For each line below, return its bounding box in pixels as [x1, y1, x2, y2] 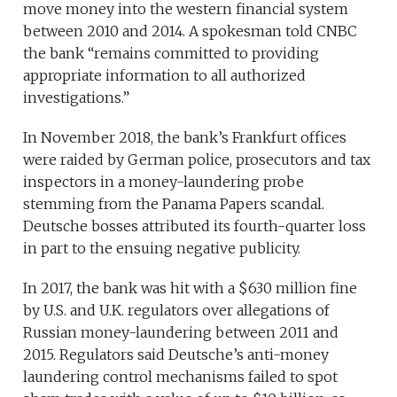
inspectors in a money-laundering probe [23, 173, 305, 191]
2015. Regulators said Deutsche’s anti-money [23, 346, 330, 364]
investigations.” [23, 89, 130, 107]
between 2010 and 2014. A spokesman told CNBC [23, 22, 358, 41]
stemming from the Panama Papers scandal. [23, 195, 325, 214]
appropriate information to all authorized [23, 66, 307, 85]
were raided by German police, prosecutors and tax [23, 151, 371, 169]
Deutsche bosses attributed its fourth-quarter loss [23, 217, 367, 236]
